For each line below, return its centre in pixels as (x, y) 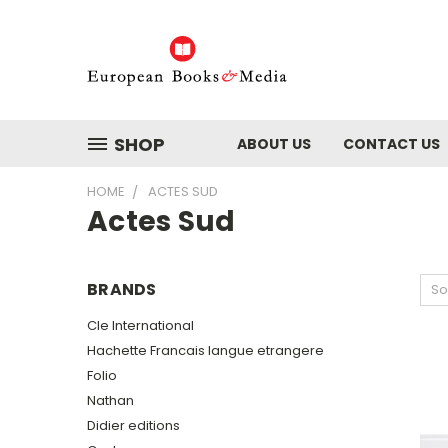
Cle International (140, 325)
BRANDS (122, 289)
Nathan (110, 400)
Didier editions (133, 425)
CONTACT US (391, 144)
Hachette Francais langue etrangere (205, 350)
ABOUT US (274, 144)
